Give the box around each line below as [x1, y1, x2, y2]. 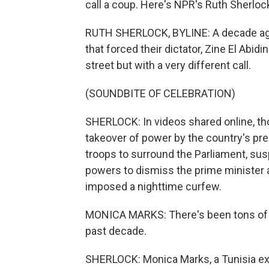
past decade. [85, 225, 147, 237]
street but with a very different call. [85, 59, 251, 71]
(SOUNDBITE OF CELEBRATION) [85, 87, 235, 100]
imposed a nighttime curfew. [85, 180, 222, 193]
